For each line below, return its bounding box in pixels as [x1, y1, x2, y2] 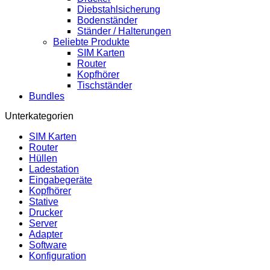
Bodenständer [77, 14, 137, 25]
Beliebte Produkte [53, 36, 130, 47]
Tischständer [77, 80, 132, 90]
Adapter [29, 229, 63, 240]
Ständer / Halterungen [77, 25, 171, 36]
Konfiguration [29, 251, 86, 262]
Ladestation [29, 164, 79, 175]
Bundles [29, 90, 64, 101]
